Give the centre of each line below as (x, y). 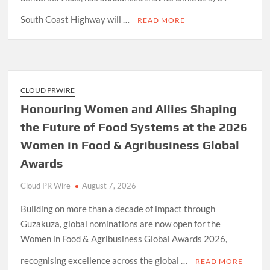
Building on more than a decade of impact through (118, 208)
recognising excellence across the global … (105, 260)
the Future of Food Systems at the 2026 (134, 127)
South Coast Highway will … (76, 19)
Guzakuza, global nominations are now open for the (121, 223)
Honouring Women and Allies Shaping (129, 108)
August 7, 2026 (109, 185)
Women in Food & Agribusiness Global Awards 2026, (124, 238)
